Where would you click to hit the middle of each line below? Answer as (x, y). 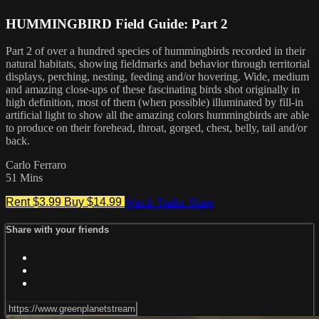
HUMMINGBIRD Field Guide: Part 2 (117, 23)
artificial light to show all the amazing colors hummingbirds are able (157, 115)
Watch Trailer (156, 202)
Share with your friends (57, 230)
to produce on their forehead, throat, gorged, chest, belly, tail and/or (156, 128)
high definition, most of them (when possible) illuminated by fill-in (155, 103)
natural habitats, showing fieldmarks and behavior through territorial (158, 64)
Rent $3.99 (35, 202)
